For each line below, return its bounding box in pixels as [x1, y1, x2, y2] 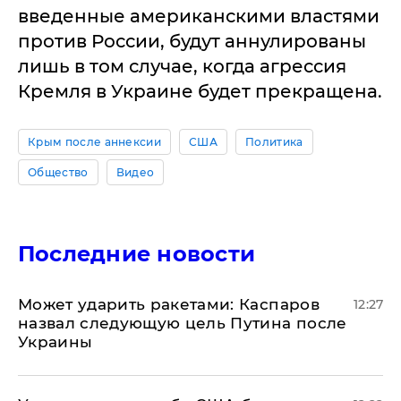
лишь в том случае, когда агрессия [18, 55, 346, 77]
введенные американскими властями [18, 5, 380, 27]
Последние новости [18, 241, 256, 267]
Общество [28, 166, 89, 179]
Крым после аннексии [28, 135, 162, 149]
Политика [245, 135, 303, 149]
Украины [18, 333, 93, 351]
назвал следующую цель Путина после [18, 314, 347, 332]
